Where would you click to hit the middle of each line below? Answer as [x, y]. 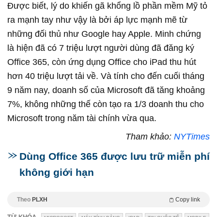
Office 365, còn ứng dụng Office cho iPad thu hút [102, 62]
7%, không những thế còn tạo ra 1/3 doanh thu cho [106, 104]
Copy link [188, 199]
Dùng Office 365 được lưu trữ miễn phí [115, 156]
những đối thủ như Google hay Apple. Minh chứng [104, 34]
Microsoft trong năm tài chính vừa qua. [82, 118]
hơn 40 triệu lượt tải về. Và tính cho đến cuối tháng [106, 76]
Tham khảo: [150, 136]
